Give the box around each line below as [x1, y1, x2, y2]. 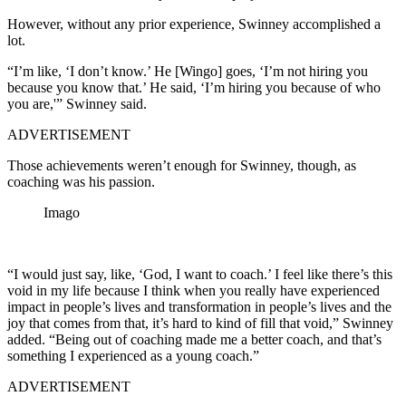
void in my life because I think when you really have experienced [7, 282, 380, 298]
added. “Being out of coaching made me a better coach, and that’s [7, 331, 382, 347]
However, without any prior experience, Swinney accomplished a [7, 15, 381, 32]
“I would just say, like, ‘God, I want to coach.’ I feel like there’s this [7, 266, 392, 282]
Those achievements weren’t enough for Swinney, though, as [7, 157, 356, 173]
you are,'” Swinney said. [7, 95, 147, 111]
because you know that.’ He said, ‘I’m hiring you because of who [7, 79, 381, 95]
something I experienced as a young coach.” [7, 347, 259, 363]
